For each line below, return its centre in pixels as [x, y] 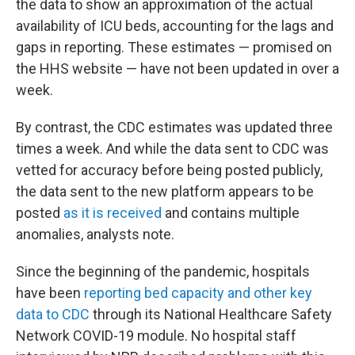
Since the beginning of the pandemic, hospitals [163, 271]
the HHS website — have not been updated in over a [177, 69]
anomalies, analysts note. [95, 234]
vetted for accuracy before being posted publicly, [169, 170]
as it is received [113, 213]
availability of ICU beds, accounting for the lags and [175, 26]
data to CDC [53, 314]
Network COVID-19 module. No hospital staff [156, 336]
